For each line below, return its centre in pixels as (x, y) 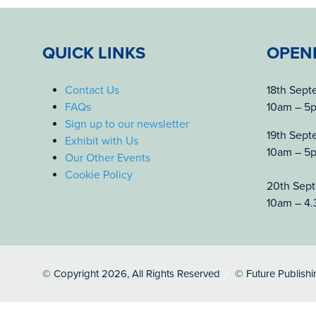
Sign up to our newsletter (127, 124)
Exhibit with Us (102, 141)
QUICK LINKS (94, 53)
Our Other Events (108, 158)
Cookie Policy (99, 175)
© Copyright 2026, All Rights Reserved (131, 274)
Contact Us (92, 90)
